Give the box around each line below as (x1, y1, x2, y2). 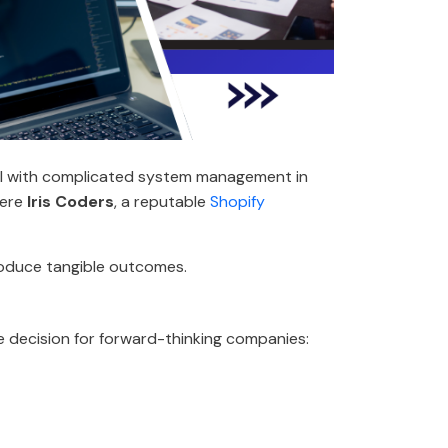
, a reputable (114, 191, 210, 213)
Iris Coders (23, 191, 114, 213)
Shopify (210, 191, 265, 213)
